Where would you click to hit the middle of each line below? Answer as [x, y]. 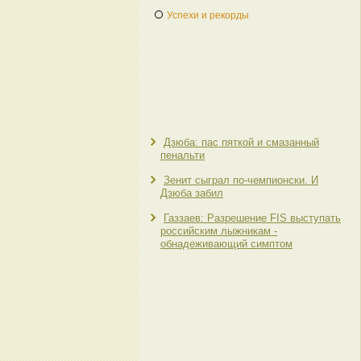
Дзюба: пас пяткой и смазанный [241, 142]
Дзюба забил [192, 193]
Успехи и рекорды [208, 15]
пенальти [183, 155]
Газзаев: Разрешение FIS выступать [252, 218]
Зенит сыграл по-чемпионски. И [241, 180]
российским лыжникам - [219, 231]
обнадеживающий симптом [226, 244]
